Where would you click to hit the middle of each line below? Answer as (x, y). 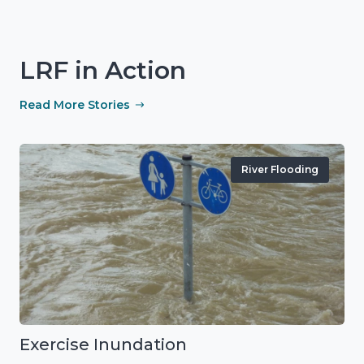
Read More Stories (75, 105)
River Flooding (279, 170)
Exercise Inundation (103, 344)
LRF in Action (103, 71)
